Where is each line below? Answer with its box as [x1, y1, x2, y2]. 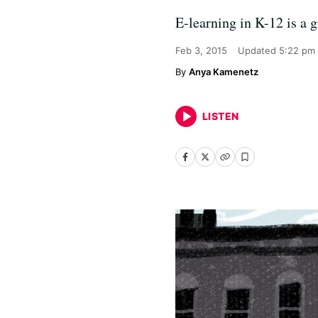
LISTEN [202, 110, 239, 122]
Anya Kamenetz [189, 66, 258, 77]
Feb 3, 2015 [175, 45, 227, 56]
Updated [238, 45, 279, 56]
